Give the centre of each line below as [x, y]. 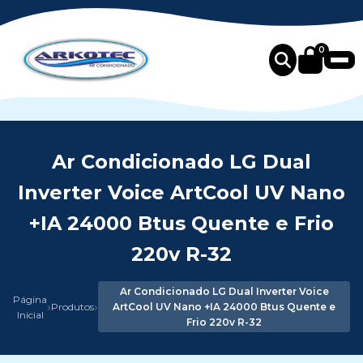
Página [30, 299]
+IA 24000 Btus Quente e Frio [181, 223]
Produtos [73, 307]
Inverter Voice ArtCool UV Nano [181, 192]
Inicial [30, 314]
